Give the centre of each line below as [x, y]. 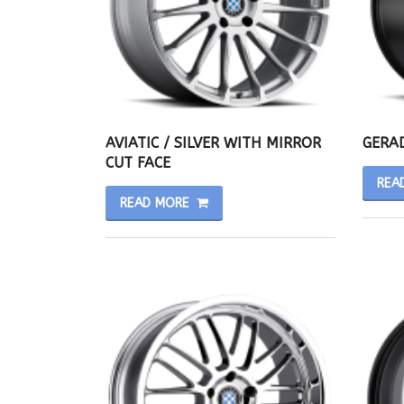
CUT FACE [138, 162]
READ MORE [155, 203]
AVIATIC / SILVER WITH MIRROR [213, 142]
